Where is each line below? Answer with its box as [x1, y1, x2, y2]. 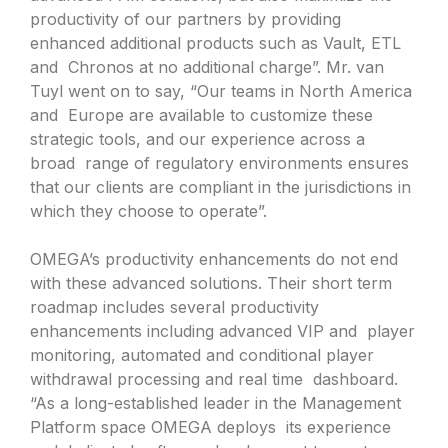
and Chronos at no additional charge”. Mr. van [30, 56, 384, 77]
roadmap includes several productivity [30, 296, 319, 317]
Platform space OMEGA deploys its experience [30, 416, 391, 437]
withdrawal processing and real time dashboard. [30, 368, 398, 389]
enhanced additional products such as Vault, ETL [30, 32, 401, 53]
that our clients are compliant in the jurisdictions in [30, 176, 416, 197]
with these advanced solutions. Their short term [30, 272, 392, 293]
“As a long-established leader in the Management [30, 392, 401, 413]
